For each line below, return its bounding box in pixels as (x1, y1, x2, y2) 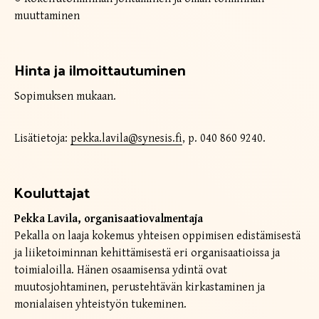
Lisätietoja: (14, 131, 70, 145)
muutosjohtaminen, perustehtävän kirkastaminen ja (14, 280, 265, 294)
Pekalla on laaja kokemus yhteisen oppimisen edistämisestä (14, 229, 300, 243)
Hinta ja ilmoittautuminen (14, 56, 186, 83)
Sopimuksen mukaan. (14, 89, 116, 103)
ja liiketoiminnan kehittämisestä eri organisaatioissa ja (14, 246, 280, 260)
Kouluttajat (14, 178, 90, 205)
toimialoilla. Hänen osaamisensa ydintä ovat (14, 263, 227, 277)
